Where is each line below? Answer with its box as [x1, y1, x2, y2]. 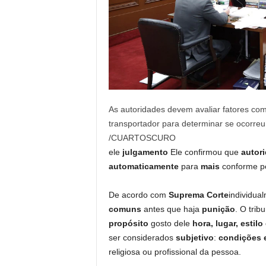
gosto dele [150, 218, 192, 228]
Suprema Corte [168, 190, 229, 199]
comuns [108, 204, 144, 214]
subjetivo [175, 233, 214, 242]
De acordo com [108, 190, 169, 199]
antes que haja [143, 204, 202, 214]
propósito [108, 218, 151, 228]
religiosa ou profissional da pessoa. [108, 247, 241, 256]
